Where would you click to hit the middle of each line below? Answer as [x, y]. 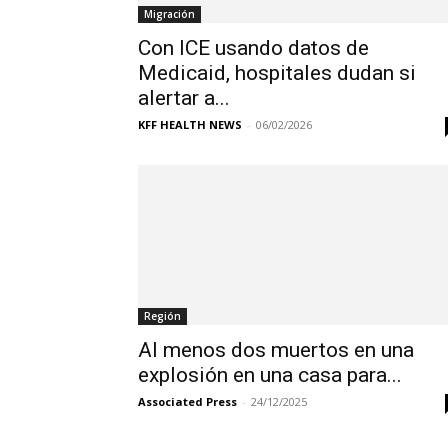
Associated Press [187, 402]
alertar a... [184, 98]
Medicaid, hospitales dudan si [277, 73]
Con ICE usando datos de [253, 48]
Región [162, 316]
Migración [169, 14]
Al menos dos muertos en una [276, 350]
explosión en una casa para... [270, 375]
